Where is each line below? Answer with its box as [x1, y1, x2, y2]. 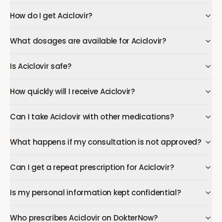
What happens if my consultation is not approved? [10, 137, 201, 147]
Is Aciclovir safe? [10, 61, 71, 71]
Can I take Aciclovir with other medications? [10, 111, 174, 122]
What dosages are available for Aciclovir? [10, 36, 166, 46]
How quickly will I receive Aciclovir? [10, 86, 135, 97]
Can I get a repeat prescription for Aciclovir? [10, 162, 174, 172]
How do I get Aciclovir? [10, 10, 93, 21]
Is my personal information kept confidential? [10, 187, 181, 198]
